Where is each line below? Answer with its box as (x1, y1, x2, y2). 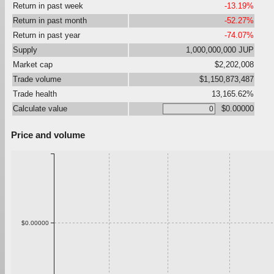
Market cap (13, 59, 53, 69)
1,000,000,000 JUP (186, 45, 254, 54)
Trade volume (13, 74, 61, 84)
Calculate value (13, 103, 67, 113)
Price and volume (11, 129, 85, 140)
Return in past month (13, 15, 87, 25)
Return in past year (13, 30, 80, 40)
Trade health (13, 89, 57, 98)
